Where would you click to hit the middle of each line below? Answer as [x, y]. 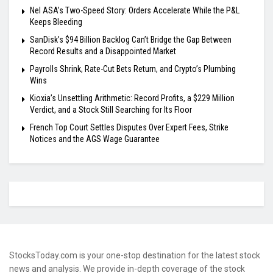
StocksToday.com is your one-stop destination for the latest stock [135, 255]
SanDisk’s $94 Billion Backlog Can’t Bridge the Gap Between [131, 39]
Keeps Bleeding [56, 22]
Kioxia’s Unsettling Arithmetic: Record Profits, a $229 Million [132, 98]
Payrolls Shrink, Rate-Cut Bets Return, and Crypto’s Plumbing [133, 69]
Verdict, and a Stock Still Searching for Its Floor [111, 109]
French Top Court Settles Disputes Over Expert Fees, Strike [129, 127]
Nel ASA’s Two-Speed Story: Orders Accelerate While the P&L [135, 10]
